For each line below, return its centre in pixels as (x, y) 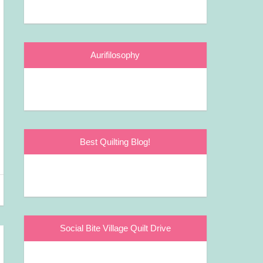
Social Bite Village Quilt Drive (115, 228)
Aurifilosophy (115, 55)
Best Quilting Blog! (115, 141)
